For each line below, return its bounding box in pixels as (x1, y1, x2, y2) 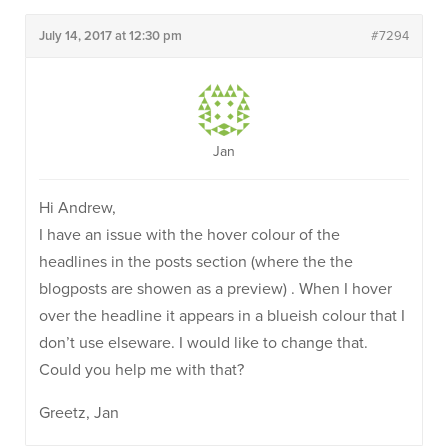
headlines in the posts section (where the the (39, 252, 353, 272)
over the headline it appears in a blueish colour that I (39, 306, 405, 326)
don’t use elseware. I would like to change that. (39, 333, 368, 353)
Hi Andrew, (39, 198, 116, 218)
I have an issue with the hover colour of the (39, 225, 340, 245)
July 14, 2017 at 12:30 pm (39, 28, 182, 44)
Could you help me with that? (39, 360, 244, 380)
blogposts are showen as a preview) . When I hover (39, 279, 392, 299)
